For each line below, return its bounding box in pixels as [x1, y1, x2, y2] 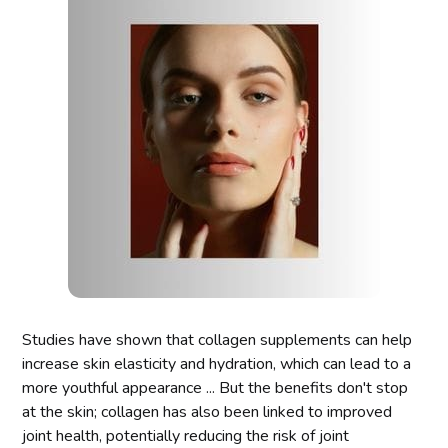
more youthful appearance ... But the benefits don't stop [22, 376, 409, 399]
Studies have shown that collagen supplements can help [22, 328, 413, 351]
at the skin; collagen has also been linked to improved [22, 400, 393, 423]
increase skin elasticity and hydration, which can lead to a [22, 352, 412, 375]
